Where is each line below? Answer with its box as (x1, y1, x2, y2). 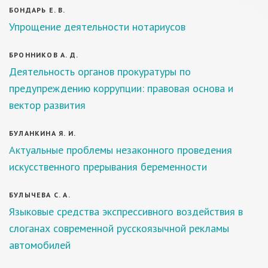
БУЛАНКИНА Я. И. (9, 129, 76, 138)
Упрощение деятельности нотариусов (9, 20, 185, 33)
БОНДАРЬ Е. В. (9, 5, 66, 14)
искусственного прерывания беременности (9, 160, 207, 173)
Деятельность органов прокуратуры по (9, 65, 191, 78)
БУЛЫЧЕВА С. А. (9, 190, 71, 199)
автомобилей (9, 238, 71, 252)
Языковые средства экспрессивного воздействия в (9, 205, 243, 218)
